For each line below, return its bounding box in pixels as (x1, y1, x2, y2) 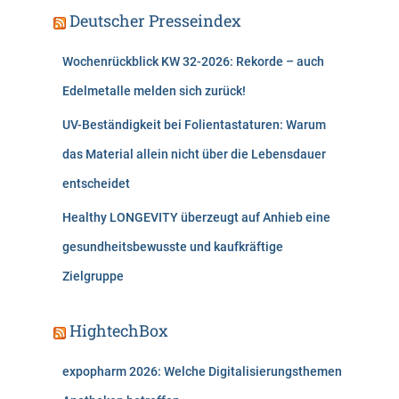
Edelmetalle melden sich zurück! (62, 84, 246, 99)
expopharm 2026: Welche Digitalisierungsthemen (62, 364, 342, 379)
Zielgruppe (62, 269, 124, 284)
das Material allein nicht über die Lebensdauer (62, 147, 326, 162)
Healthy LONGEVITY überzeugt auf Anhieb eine (62, 210, 330, 225)
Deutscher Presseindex (69, 10, 241, 32)
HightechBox (69, 320, 168, 342)
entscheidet (62, 176, 130, 191)
